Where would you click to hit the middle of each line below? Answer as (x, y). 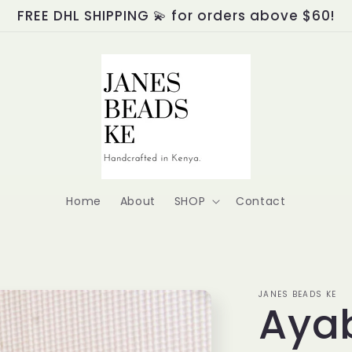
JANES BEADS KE (298, 294)
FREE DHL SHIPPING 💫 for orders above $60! (176, 16)
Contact (261, 201)
